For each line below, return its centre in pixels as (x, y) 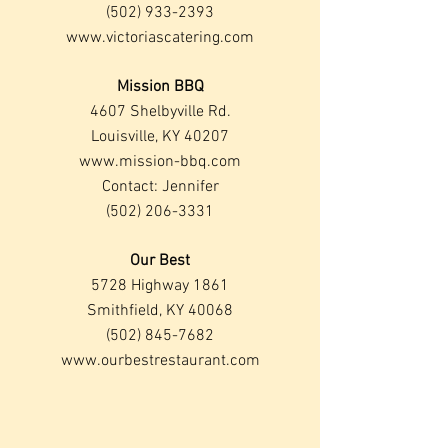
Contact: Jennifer (160, 187)
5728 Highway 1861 (160, 286)
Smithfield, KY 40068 (160, 311)
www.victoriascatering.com (160, 38)
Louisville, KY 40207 (160, 137)
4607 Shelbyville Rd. (160, 112)
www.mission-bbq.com (160, 162)
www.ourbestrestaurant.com (160, 361)
